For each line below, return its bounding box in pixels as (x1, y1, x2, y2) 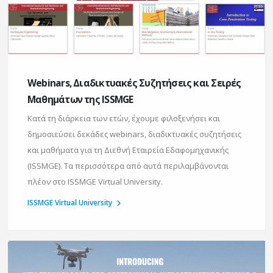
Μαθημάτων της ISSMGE (27, 92, 133, 106)
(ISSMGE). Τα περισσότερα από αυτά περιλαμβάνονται (27, 160, 229, 171)
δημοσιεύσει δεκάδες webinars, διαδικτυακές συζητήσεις (27, 128, 241, 140)
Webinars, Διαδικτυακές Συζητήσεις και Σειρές (27, 76, 241, 90)
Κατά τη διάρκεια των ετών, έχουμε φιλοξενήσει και (27, 112, 220, 124)
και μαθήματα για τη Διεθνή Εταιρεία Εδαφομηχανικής (27, 144, 229, 155)
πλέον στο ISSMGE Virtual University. (27, 175, 163, 187)
